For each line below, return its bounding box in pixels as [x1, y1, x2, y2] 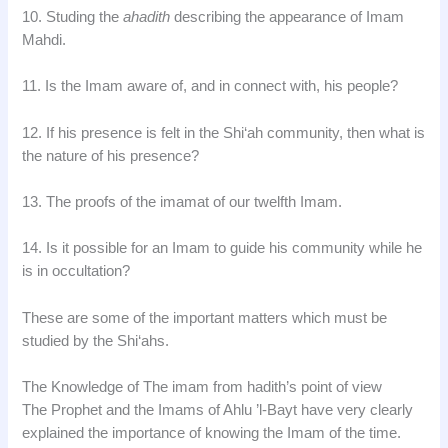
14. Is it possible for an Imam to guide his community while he [22, 240, 423, 257]
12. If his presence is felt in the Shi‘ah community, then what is [22, 124, 426, 141]
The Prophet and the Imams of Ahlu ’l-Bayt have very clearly [22, 402, 414, 419]
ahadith [123, 9, 171, 25]
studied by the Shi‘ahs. [22, 332, 170, 349]
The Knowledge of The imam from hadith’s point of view [22, 379, 383, 396]
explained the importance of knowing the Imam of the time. [22, 425, 402, 442]
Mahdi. [22, 32, 67, 48]
